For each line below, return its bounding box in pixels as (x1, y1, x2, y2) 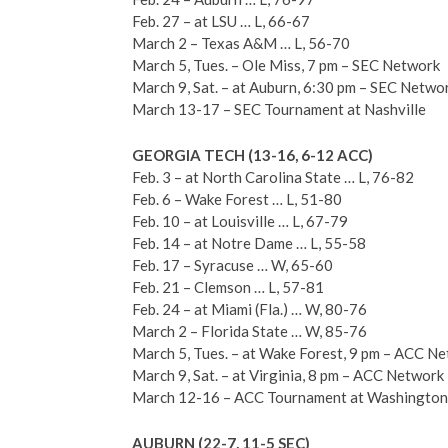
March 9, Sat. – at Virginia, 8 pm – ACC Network (132, 366, 444, 384)
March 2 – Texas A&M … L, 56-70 (132, 34, 350, 52)
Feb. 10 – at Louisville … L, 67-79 (132, 212, 348, 230)
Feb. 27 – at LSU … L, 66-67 (132, 12, 310, 30)
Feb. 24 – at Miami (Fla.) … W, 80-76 (132, 300, 367, 318)
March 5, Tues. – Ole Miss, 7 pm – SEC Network (132, 56, 440, 74)
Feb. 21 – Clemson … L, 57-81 (132, 278, 324, 296)
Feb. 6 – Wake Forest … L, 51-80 (132, 190, 342, 208)
